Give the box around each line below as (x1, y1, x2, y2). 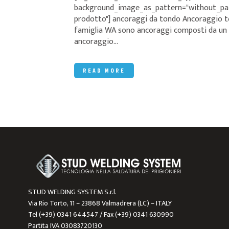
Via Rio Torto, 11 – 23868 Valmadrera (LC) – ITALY (28, 197, 172, 209)
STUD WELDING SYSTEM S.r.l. (28, 186, 117, 198)
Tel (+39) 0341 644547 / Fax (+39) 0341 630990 (28, 208, 174, 220)
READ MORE (83, 66, 125, 75)
